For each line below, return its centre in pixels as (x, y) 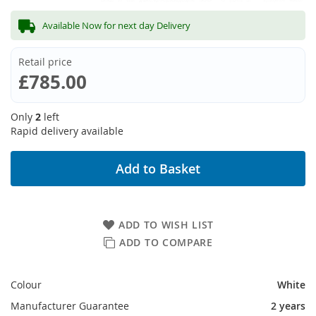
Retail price (45, 62)
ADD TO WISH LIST (166, 225)
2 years (288, 306)
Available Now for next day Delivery (116, 25)
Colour (26, 285)
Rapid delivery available (67, 131)
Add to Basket (158, 169)
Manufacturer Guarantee (70, 306)
